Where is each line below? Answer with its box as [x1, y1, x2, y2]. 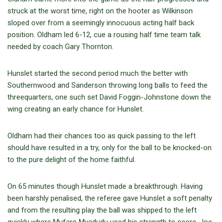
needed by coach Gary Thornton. [7, 42, 113, 52]
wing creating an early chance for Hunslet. [7, 105, 144, 114]
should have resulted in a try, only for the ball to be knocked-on [7, 143, 212, 153]
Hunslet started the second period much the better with [7, 69, 188, 78]
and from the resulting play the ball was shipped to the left [7, 206, 197, 215]
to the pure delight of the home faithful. [7, 155, 136, 165]
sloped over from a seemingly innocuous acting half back [7, 18, 194, 28]
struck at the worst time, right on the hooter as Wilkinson [7, 6, 193, 16]
